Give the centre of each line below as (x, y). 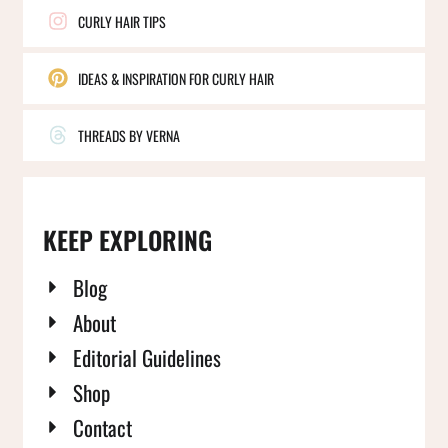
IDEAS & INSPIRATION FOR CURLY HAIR (176, 78)
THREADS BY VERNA (129, 135)
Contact (102, 427)
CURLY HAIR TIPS (122, 21)
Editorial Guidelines (147, 357)
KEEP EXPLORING (127, 239)
